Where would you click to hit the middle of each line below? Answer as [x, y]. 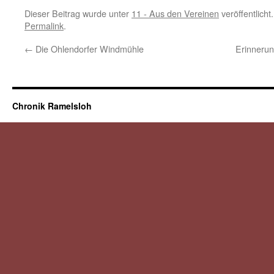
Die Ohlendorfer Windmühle [88, 49]
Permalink [44, 25]
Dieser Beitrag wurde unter [78, 13]
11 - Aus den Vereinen [175, 13]
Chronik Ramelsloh [52, 106]
